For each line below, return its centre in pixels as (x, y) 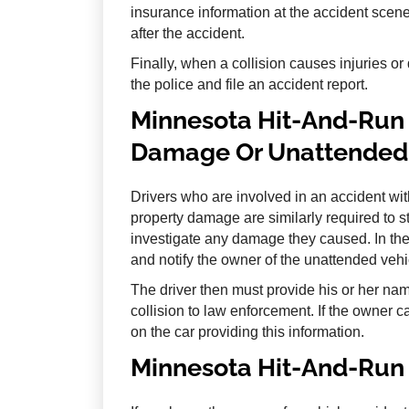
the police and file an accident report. (249, 85)
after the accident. (187, 34)
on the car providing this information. (247, 332)
